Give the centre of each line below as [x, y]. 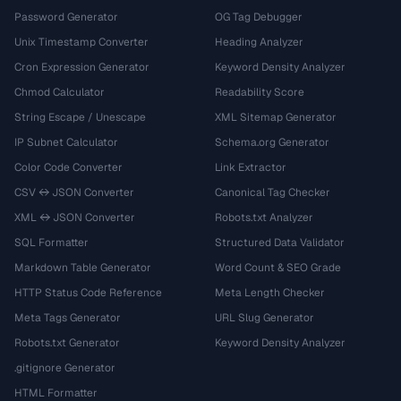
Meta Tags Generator [68, 318]
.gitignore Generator [65, 368]
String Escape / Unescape [80, 117]
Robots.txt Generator [67, 343]
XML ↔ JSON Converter [75, 218]
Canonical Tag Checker [273, 192]
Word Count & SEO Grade [278, 268]
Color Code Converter [68, 167]
